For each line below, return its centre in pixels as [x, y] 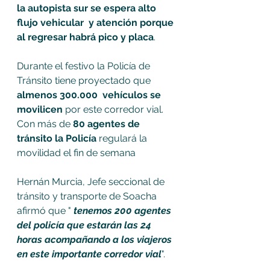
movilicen [41, 110]
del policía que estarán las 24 [85, 225]
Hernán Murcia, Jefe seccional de [92, 182]
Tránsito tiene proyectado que [85, 81]
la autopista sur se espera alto [88, 8]
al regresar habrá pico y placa [85, 37]
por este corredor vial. [115, 110]
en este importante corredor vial [89, 254]
